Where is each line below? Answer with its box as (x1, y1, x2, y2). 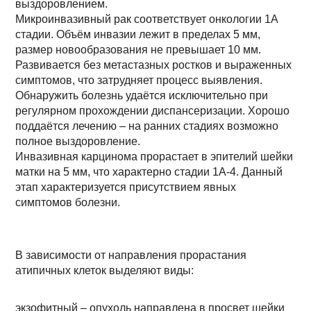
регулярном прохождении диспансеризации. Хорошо (15, 105, 290, 117)
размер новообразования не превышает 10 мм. (15, 44, 262, 56)
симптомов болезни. (15, 196, 121, 208)
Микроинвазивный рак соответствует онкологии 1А (15, 13, 279, 25)
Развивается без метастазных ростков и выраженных (15, 59, 292, 71)
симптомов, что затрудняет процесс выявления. (15, 74, 263, 86)
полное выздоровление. (15, 135, 141, 147)
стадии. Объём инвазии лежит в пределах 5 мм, (15, 28, 261, 40)
